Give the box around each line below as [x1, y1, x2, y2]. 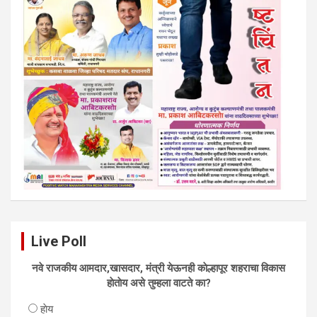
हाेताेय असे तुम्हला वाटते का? [106, 276, 211, 289]
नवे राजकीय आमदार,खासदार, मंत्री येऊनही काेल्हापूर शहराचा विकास [32, 261, 285, 275]
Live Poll [31, 232, 86, 250]
